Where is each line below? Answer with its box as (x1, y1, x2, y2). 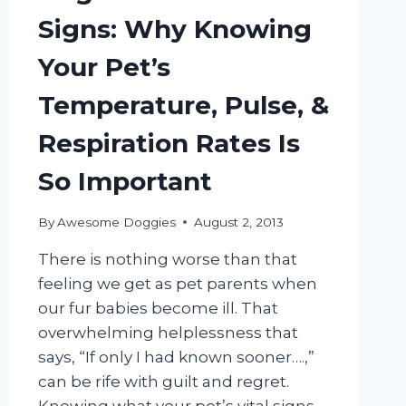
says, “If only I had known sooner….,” (37, 347, 314, 366)
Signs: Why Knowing (37, 13, 312, 44)
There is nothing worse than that (37, 249, 297, 268)
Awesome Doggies (56, 214, 176, 229)
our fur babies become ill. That (37, 298, 278, 317)
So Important (37, 165, 212, 197)
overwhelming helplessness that (37, 323, 298, 342)
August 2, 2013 (193, 214, 284, 229)
